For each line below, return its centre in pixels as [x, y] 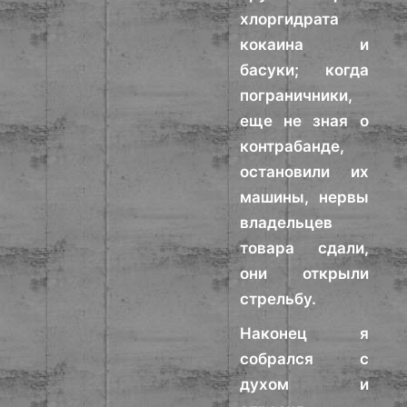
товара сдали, [304, 248]
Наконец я [304, 333]
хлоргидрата [290, 19]
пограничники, [297, 95]
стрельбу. [278, 299]
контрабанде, [293, 146]
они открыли [304, 273]
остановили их [304, 172]
